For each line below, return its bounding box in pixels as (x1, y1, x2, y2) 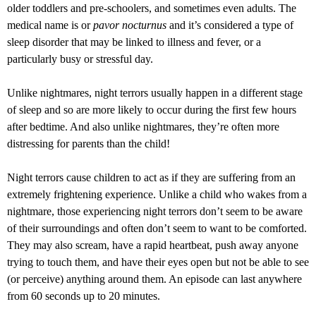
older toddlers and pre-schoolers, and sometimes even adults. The (7, 2, 296, 15)
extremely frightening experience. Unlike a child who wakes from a (7, 188, 307, 201)
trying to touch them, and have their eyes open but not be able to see (7, 256, 309, 269)
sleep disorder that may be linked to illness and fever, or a (7, 36, 261, 49)
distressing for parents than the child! (7, 138, 170, 150)
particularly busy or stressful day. (7, 53, 153, 66)
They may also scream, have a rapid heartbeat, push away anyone (7, 239, 298, 252)
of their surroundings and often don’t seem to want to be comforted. (7, 222, 307, 235)
